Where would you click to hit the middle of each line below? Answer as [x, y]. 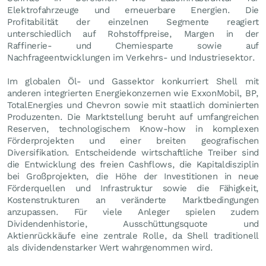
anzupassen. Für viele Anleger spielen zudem [133, 212]
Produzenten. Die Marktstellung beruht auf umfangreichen [133, 117]
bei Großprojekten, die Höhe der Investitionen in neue [133, 176]
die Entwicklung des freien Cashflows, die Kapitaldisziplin [133, 164]
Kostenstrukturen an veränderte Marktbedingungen [133, 200]
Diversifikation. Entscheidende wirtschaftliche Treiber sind [133, 153]
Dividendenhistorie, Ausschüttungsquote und [133, 224]
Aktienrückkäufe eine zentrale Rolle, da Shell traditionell [133, 236]
